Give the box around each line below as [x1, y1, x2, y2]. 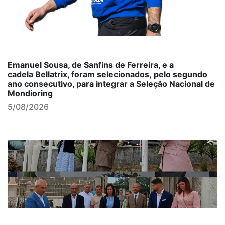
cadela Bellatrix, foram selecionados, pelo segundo [8, 69, 207, 79]
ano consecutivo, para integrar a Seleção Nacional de [8, 79, 215, 89]
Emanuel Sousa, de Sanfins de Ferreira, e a [8, 60, 174, 70]
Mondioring [8, 88, 53, 98]
